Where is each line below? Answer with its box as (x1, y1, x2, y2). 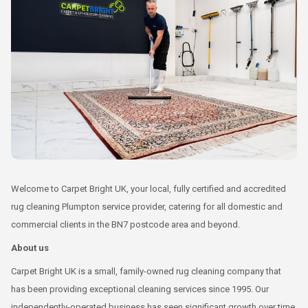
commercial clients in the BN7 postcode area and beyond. (11, 219, 240, 230)
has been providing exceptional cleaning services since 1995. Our (11, 283, 269, 294)
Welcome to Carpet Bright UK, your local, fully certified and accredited (11, 183, 286, 194)
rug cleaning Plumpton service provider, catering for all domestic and (11, 201, 283, 212)
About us (11, 242, 49, 253)
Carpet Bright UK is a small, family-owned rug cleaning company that (11, 265, 281, 276)
